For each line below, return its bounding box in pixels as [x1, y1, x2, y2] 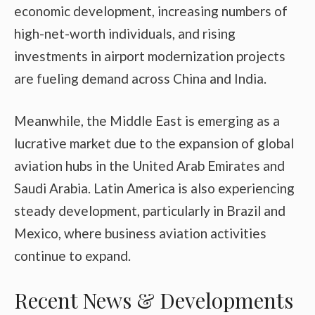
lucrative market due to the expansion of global [14, 135, 294, 152]
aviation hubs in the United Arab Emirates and [14, 157, 285, 174]
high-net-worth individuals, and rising [14, 25, 236, 41]
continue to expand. [14, 247, 131, 264]
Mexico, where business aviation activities [14, 225, 266, 242]
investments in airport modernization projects [14, 47, 285, 64]
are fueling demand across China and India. [14, 70, 266, 86]
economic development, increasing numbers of [14, 2, 288, 19]
